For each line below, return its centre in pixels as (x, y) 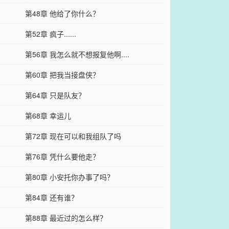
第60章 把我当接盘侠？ (62, 74)
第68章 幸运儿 (48, 115)
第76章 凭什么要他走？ (62, 156)
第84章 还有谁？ (51, 197)
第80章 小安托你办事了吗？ (69, 177)
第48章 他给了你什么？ (62, 13)
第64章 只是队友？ (55, 95)
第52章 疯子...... (50, 33)
